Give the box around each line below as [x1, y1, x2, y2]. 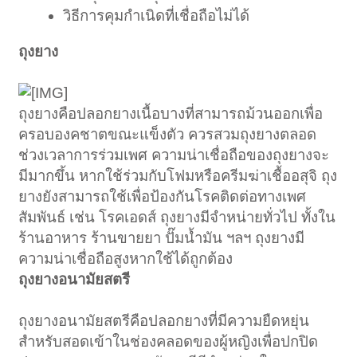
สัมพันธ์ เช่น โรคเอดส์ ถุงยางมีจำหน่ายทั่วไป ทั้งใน [18, 208, 336, 226]
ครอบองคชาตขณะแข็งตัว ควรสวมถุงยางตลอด [18, 125, 317, 143]
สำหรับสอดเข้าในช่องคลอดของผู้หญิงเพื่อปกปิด [18, 332, 319, 350]
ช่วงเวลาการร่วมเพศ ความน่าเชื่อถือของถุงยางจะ [18, 146, 330, 163]
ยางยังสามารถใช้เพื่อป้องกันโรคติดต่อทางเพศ [18, 187, 307, 205]
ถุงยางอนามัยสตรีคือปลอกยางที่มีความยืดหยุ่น [18, 312, 310, 329]
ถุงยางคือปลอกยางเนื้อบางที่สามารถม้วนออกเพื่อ [18, 104, 324, 122]
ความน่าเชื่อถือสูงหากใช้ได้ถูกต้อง [18, 249, 233, 267]
